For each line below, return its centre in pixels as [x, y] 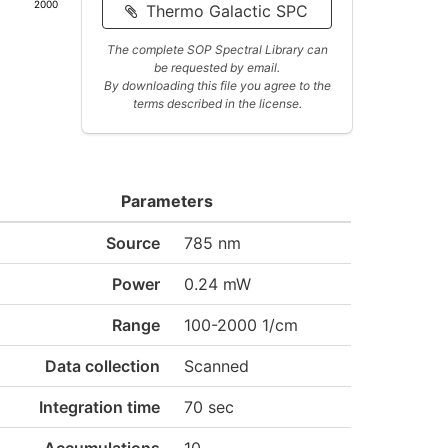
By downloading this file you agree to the [217, 85]
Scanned [216, 366]
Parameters [167, 201]
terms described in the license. [217, 103]
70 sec [208, 407]
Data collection [102, 366]
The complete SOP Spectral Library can [217, 49]
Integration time [99, 407]
